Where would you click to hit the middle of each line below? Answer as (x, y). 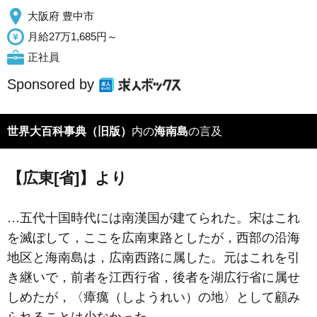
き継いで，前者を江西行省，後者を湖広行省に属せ (154, 277)
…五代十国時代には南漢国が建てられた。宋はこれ (154, 218)
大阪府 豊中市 (61, 16)
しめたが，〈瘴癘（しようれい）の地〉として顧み (154, 297)
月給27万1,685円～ (73, 36)
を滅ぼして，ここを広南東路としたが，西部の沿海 (154, 238)
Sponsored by (51, 84)
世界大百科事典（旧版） (69, 131)
